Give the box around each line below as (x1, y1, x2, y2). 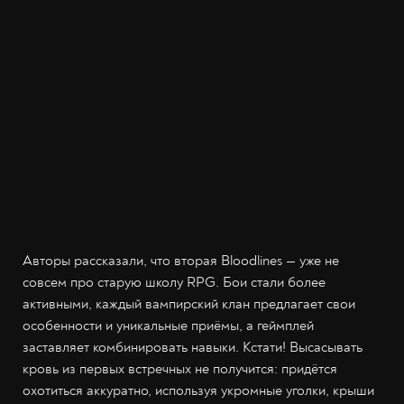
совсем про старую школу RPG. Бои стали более (23, 273, 326, 291)
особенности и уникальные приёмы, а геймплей (23, 317, 314, 335)
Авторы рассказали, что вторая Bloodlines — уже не (23, 252, 339, 270)
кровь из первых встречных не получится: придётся (23, 360, 337, 378)
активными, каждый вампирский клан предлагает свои (23, 295, 355, 313)
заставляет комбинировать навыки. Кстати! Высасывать (23, 338, 363, 356)
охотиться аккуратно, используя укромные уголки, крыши (23, 381, 374, 399)
